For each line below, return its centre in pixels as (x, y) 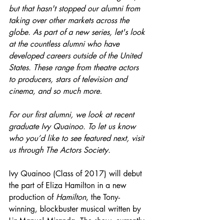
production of (32, 197)
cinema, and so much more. (57, 91)
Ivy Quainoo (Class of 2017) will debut (77, 174)
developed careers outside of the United (76, 56)
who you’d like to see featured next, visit (78, 138)
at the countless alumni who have (65, 44)
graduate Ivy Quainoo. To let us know (73, 126)
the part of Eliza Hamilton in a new (69, 185)
